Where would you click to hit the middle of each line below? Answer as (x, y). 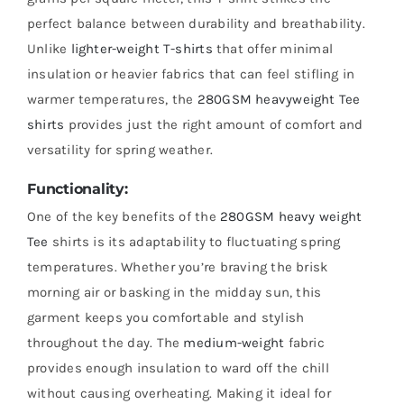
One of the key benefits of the (124, 216)
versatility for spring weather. (120, 149)
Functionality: (78, 188)
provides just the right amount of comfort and (214, 124)
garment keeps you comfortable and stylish (166, 317)
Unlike (49, 48)
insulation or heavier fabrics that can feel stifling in (191, 73)
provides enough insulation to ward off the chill (178, 367)
